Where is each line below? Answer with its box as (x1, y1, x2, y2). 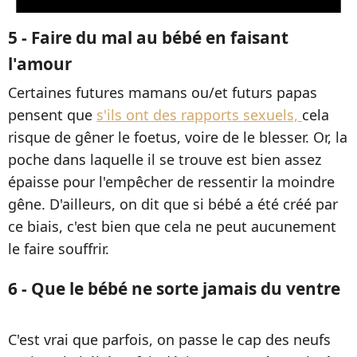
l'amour (8, 53, 72, 76)
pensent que (8, 105, 96, 125)
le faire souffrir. (8, 239, 109, 259)
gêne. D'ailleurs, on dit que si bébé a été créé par (8, 194, 338, 214)
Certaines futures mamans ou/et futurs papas (8, 83, 317, 103)
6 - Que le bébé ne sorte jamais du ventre (8, 277, 340, 300)
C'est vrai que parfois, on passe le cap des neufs (8, 330, 331, 350)
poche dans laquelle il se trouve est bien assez (8, 150, 321, 170)
